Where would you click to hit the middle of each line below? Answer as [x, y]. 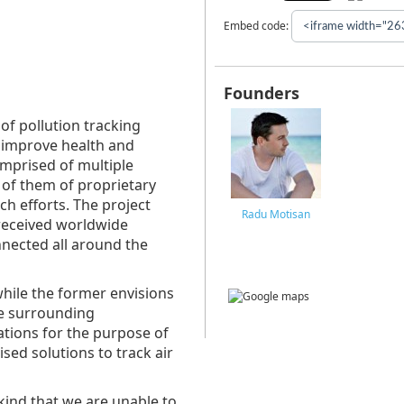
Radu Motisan [276, 214]
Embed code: [257, 25]
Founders [261, 93]
